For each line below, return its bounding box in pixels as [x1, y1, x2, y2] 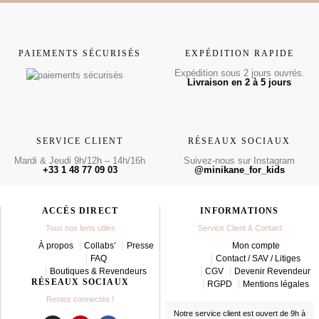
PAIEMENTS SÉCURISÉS [19, 48, 141, 58]
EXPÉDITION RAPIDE [184, 48, 294, 58]
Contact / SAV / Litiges [215, 253, 300, 263]
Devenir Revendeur [234, 266, 310, 276]
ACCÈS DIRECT [41, 205, 119, 216]
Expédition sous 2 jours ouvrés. [174, 67, 305, 78]
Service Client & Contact [197, 223, 282, 232]
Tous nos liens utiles [45, 223, 115, 232]
